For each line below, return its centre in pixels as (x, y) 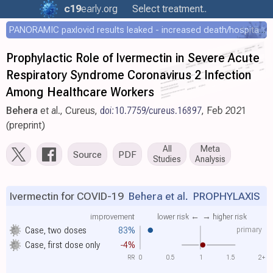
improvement (112, 216)
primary (250, 229)
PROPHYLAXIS (224, 196)
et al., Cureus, (69, 111)
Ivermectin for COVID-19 (66, 196)
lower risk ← (178, 216)
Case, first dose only (63, 245)
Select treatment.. (169, 9)
